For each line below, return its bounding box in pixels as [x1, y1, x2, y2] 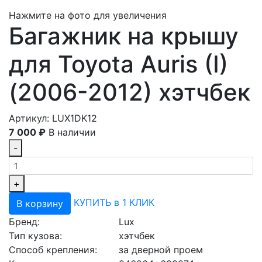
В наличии [49, 126, 96, 138]
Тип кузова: [9, 230, 62, 242]
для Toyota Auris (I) [9, 50, 228, 78]
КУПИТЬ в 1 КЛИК [74, 196, 154, 209]
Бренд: [9, 216, 40, 227]
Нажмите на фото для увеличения [9, 9, 167, 21]
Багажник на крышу [9, 22, 239, 50]
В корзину [16, 198, 63, 209]
